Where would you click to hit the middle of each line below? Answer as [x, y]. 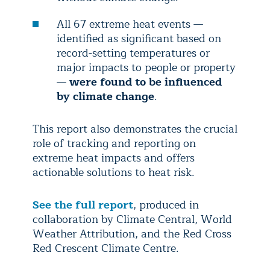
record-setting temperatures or [133, 53]
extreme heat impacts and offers [114, 158]
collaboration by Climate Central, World [132, 219]
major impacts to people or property [146, 67]
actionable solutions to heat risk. [114, 172]
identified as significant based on [139, 39]
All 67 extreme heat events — [130, 24]
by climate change [105, 96]
